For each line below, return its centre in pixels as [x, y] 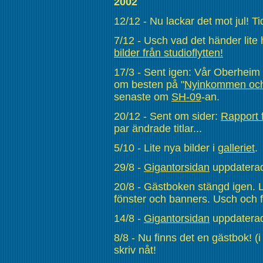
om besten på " [149, 84]
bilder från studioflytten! [168, 53]
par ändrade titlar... [158, 128]
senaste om [143, 97]
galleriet [236, 148]
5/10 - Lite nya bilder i [166, 148]
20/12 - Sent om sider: [167, 116]
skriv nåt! [135, 250]
